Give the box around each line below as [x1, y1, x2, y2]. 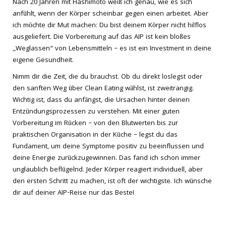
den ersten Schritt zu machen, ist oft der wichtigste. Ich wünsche [13, 176, 212, 187]
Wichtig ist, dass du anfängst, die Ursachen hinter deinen [13, 95, 190, 106]
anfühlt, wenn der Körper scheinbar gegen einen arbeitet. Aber [13, 9, 208, 20]
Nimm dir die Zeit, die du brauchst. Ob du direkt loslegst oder [13, 72, 202, 83]
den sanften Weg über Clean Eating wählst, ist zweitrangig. [13, 83, 194, 94]
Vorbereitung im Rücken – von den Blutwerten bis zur [13, 118, 178, 129]
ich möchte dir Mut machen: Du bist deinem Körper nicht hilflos [13, 20, 206, 31]
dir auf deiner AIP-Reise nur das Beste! [13, 188, 134, 199]
